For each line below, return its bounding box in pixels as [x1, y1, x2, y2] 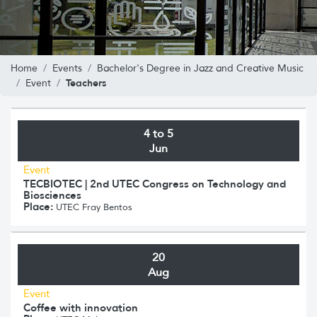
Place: [23, 199, 53, 213]
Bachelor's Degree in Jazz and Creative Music [97, 62, 304, 74]
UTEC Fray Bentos [53, 200, 132, 213]
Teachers [66, 76, 106, 89]
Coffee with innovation [23, 300, 138, 314]
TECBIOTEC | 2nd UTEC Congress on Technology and [23, 176, 286, 190]
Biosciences [23, 188, 81, 202]
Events [52, 62, 82, 74]
